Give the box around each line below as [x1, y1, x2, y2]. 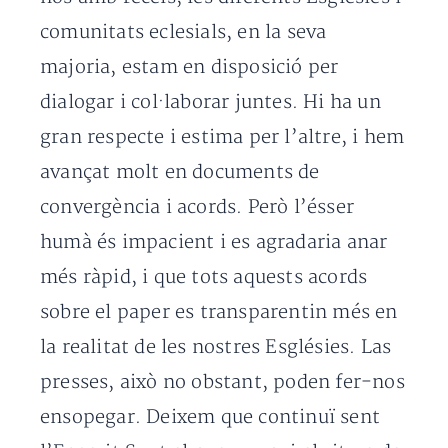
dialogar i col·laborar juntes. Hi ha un [40, 91, 381, 115]
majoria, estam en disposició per [40, 56, 339, 80]
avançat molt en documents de [40, 161, 320, 185]
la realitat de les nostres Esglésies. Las [40, 336, 392, 360]
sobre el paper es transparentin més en [40, 301, 398, 325]
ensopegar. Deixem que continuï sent [40, 406, 381, 430]
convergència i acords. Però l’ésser [40, 196, 355, 220]
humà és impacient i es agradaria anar [40, 231, 388, 255]
